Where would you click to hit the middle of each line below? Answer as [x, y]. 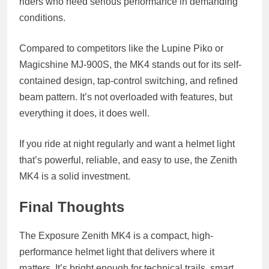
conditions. [42, 18]
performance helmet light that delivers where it [117, 252]
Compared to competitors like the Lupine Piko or [121, 48]
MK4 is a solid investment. [75, 176]
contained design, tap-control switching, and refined [128, 81]
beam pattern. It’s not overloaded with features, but [126, 97]
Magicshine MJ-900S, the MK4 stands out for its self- [130, 65]
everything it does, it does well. [84, 113]
